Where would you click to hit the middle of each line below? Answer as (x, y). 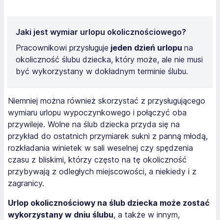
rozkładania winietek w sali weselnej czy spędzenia (100, 148)
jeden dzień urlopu (146, 48)
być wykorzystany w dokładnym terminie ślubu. (102, 71)
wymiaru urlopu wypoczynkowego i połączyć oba (97, 112)
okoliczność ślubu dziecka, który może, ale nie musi (109, 59)
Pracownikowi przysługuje (62, 48)
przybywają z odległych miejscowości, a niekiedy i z (102, 171)
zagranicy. (26, 183)
